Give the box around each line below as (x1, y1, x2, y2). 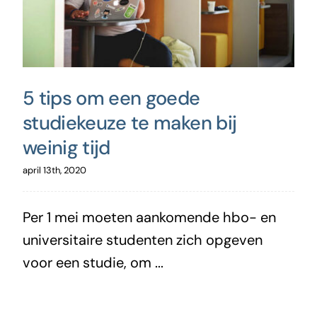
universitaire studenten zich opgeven (22, 230, 263, 249)
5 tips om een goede (22, 85, 200, 110)
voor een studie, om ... (22, 253, 163, 272)
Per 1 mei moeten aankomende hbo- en (22, 207, 276, 226)
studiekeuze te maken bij (22, 110, 237, 135)
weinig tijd (22, 134, 110, 160)
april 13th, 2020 (22, 163, 86, 176)
